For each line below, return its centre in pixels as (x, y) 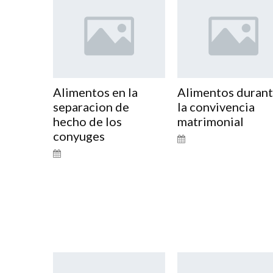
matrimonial (210, 121)
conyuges (79, 136)
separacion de (91, 106)
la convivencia (216, 106)
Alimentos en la (95, 92)
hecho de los (87, 121)
